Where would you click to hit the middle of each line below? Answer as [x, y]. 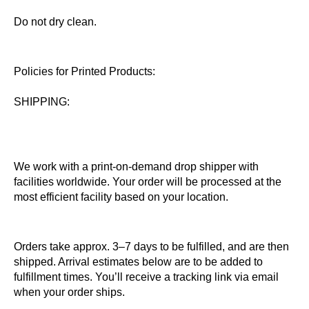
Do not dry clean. [55, 22]
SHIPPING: [42, 102]
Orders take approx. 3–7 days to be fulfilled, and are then [151, 247]
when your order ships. [69, 292]
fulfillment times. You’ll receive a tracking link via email [146, 277]
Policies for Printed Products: [84, 71]
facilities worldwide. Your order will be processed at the [148, 182]
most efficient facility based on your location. [121, 197]
